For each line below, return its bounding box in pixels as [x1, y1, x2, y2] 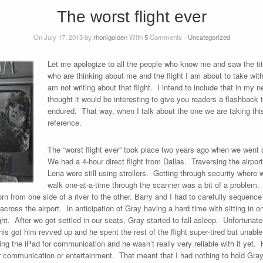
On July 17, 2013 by [33, 32, 93, 42]
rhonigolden [93, 32, 127, 42]
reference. [47, 116, 82, 128]
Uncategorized [187, 32, 230, 42]
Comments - [147, 32, 188, 42]
